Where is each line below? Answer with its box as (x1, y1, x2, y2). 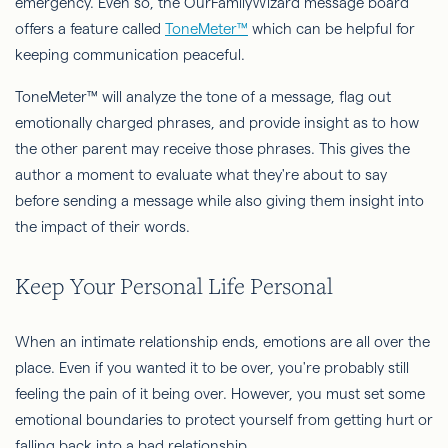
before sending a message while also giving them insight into (15, 192, 424, 210)
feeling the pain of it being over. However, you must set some (15, 384, 425, 402)
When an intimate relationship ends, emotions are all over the (15, 332, 430, 350)
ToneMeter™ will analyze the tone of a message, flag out (15, 88, 391, 106)
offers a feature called (15, 20, 165, 38)
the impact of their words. (15, 218, 190, 236)
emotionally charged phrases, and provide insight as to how (15, 114, 419, 132)
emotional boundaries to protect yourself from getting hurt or (15, 410, 433, 428)
